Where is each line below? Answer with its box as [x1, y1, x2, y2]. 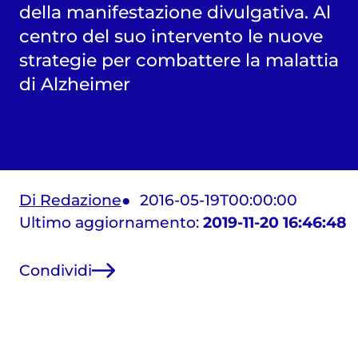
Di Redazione [18, 191, 121, 210]
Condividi [18, 261, 92, 280]
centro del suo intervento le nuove [18, 26, 323, 47]
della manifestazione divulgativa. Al [18, 2, 331, 23]
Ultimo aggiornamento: [18, 213, 203, 233]
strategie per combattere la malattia [18, 50, 339, 71]
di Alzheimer [18, 74, 130, 95]
